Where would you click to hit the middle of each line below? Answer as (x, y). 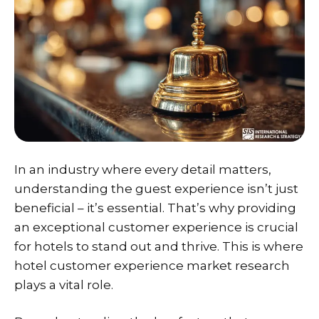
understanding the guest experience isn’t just (156, 188)
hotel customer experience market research (152, 265)
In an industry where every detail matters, (143, 169)
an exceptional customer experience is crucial (156, 227)
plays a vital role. (64, 284)
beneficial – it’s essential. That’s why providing (155, 208)
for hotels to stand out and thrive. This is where (159, 246)
